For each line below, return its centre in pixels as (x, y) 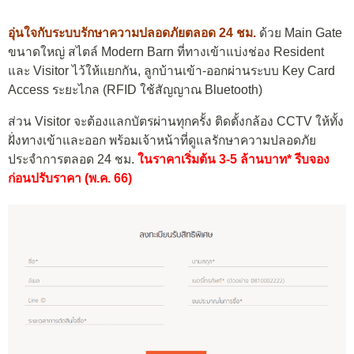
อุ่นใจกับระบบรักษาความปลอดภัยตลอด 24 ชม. (132, 33)
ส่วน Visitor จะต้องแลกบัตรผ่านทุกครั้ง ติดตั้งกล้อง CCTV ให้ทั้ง (176, 122)
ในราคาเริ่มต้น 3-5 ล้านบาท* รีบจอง (233, 160)
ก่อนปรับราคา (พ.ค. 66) (70, 179)
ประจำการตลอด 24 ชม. (73, 160)
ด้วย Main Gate (299, 33)
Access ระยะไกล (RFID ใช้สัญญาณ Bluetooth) (135, 90)
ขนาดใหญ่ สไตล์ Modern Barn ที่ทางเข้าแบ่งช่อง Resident (166, 52)
